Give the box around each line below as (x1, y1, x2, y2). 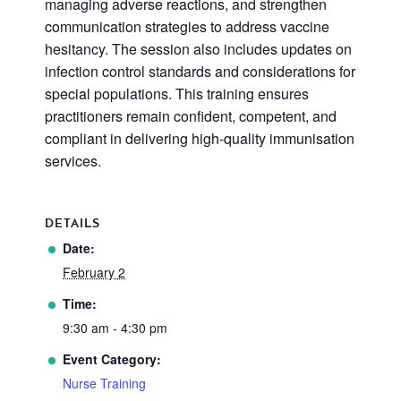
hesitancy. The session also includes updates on (45, 38, 352, 60)
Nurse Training (63, 374, 146, 393)
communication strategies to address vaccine (45, 16, 329, 38)
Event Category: (63, 350, 161, 369)
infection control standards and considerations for (45, 61, 355, 82)
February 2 (63, 263, 125, 282)
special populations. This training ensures (45, 83, 309, 105)
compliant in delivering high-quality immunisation (45, 128, 354, 149)
